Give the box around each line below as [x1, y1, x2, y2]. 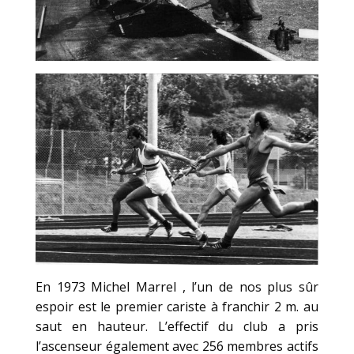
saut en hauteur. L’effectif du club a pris [36, 317, 318, 335]
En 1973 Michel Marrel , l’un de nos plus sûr [36, 277, 318, 296]
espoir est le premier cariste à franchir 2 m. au [36, 297, 318, 315]
